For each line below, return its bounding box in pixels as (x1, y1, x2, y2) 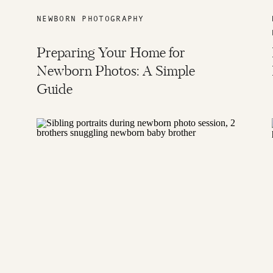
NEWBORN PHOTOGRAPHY (37, 14, 144, 23)
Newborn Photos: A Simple (37, 65, 195, 79)
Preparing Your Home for (37, 47, 185, 60)
